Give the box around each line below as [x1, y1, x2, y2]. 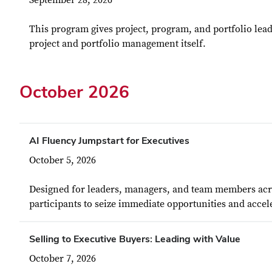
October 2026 [19, 81, 129, 103]
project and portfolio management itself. [29, 38, 206, 50]
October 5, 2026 [29, 154, 96, 166]
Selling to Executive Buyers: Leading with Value [29, 233, 240, 245]
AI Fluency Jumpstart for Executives [29, 134, 189, 147]
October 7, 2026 [29, 253, 96, 265]
